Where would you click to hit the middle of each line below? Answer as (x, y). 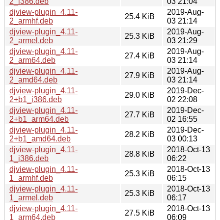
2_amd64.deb (33, 80)
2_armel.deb (31, 40)
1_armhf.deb (31, 178)
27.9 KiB (140, 75)
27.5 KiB (140, 213)
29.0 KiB (140, 95)
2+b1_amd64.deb (40, 138)
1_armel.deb (31, 197)
